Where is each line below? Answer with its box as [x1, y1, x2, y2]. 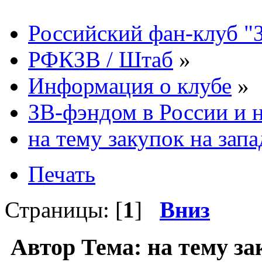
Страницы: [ [5, 196, 123, 222]
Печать [28, 161, 95, 187]
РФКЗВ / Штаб [28, 46, 173, 72]
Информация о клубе [28, 73, 232, 98]
